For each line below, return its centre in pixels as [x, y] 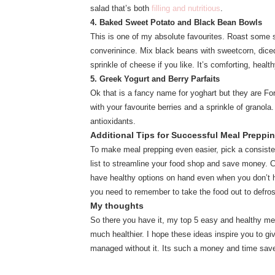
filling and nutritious [185, 9]
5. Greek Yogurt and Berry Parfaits [155, 79]
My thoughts [117, 206]
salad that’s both [120, 9]
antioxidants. [114, 122]
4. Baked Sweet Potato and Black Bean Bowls [176, 23]
